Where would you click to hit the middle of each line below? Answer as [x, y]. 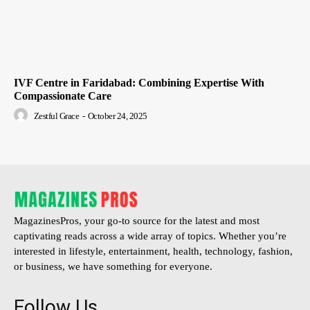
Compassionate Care [63, 96]
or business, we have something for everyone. [113, 267]
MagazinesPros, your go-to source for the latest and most [137, 221]
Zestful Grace [56, 116]
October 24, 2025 [117, 116]
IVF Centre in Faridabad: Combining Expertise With [139, 83]
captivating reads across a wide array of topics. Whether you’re [150, 236]
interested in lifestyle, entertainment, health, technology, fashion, [153, 252]
